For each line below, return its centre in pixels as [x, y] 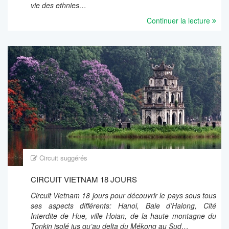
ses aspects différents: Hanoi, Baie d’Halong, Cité [123, 205]
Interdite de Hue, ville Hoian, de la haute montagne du [123, 215]
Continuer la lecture [179, 20]
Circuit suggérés [63, 157]
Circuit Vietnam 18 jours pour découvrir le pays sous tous [123, 195]
